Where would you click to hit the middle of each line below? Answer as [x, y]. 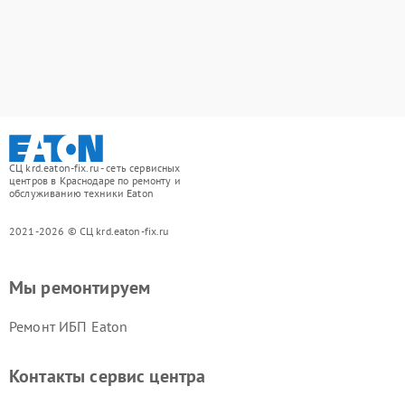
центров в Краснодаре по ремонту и [95, 180]
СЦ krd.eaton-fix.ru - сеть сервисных [95, 167]
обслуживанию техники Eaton [81, 193]
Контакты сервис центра [108, 376]
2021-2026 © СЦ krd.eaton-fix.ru [89, 231]
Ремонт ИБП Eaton [69, 326]
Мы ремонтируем [80, 287]
